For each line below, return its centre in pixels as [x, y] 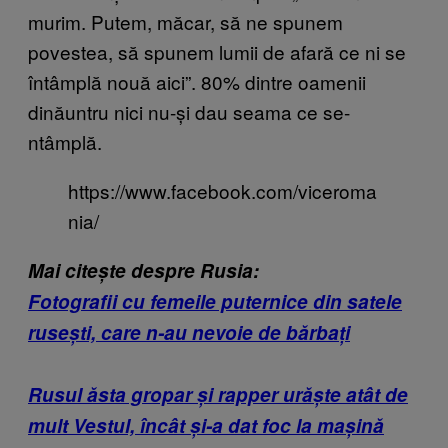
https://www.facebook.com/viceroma [222, 190]
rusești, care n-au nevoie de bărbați [189, 332]
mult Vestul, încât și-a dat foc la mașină [206, 425]
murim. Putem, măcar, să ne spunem [185, 21]
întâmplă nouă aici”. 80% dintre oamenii [197, 81]
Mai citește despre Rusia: [143, 270]
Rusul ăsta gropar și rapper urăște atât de [218, 394]
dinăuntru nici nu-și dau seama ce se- [189, 111]
